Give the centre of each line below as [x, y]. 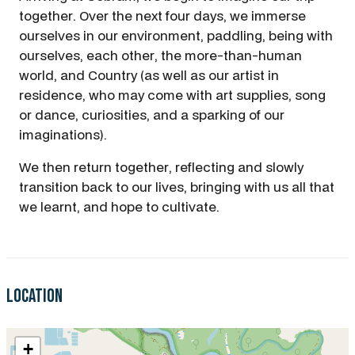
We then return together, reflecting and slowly [161, 166]
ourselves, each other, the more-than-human [160, 55]
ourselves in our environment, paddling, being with [176, 35]
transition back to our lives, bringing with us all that [177, 186]
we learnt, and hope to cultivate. [119, 206]
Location [34, 296]
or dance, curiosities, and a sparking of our [152, 114]
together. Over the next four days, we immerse [162, 15]
